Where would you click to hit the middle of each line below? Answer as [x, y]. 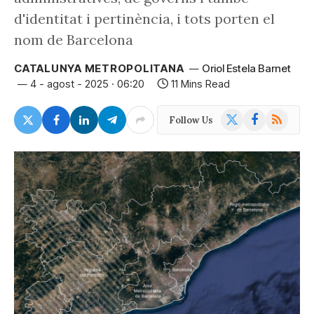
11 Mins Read [200, 84]
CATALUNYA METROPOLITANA [99, 68]
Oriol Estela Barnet [247, 68]
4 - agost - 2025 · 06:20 [87, 84]
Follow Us [191, 120]
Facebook [265, 115]
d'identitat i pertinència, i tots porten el [144, 19]
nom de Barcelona [74, 40]
